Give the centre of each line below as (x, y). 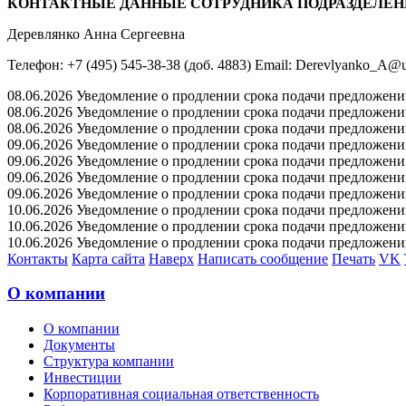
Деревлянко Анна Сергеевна (96, 34)
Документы (79, 345)
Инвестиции (82, 378)
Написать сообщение (263, 258)
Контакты (38, 258)
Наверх (171, 258)
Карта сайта (108, 258)
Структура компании (109, 362)
